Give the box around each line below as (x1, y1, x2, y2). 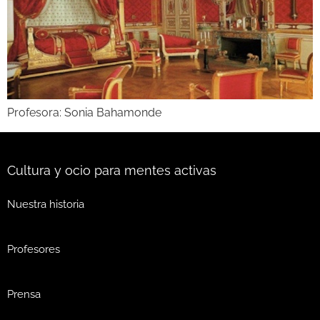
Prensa (7, 288, 41, 301)
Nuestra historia (7, 198, 84, 211)
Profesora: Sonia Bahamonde (7, 106, 161, 120)
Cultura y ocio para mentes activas (7, 162, 216, 178)
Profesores (7, 243, 60, 256)
